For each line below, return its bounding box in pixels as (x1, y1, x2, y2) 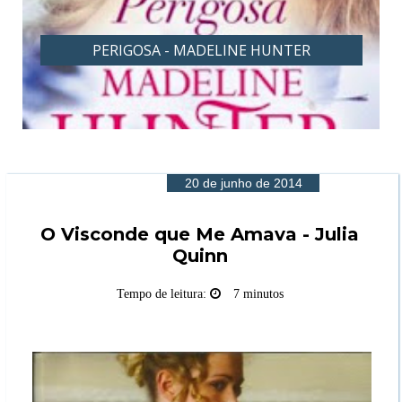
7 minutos (232, 286, 284, 301)
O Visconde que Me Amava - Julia (40, 223, 360, 245)
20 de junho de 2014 (184, 175, 302, 190)
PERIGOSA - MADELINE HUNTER (92, 39, 311, 60)
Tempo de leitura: (116, 286, 210, 301)
